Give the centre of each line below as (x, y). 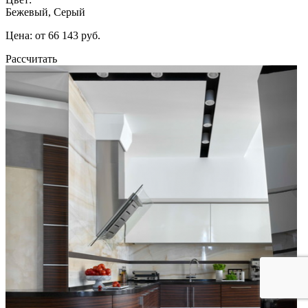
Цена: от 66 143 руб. (53, 35)
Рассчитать (31, 58)
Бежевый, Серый (45, 12)
